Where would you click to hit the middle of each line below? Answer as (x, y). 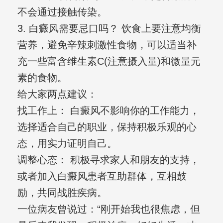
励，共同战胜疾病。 (62, 193)
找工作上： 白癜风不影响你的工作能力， (108, 111)
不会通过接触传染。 (62, 12)
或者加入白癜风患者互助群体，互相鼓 (102, 176)
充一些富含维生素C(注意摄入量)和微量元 (109, 61)
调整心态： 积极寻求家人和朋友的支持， (108, 160)
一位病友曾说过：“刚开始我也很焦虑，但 (109, 209)
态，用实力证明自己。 (67, 144)
